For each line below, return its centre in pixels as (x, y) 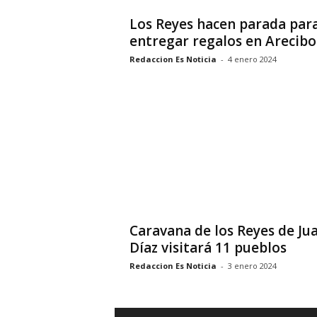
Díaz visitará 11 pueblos (208, 248)
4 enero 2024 (252, 59)
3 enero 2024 (252, 266)
